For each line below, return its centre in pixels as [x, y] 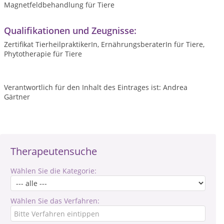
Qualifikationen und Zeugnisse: [70, 30]
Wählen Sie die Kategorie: [53, 171]
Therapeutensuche [54, 151]
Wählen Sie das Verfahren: [55, 201]
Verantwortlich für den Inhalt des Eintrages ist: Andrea [96, 87]
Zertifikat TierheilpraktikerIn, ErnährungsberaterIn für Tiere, [104, 44]
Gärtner [17, 97]
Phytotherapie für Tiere [43, 54]
